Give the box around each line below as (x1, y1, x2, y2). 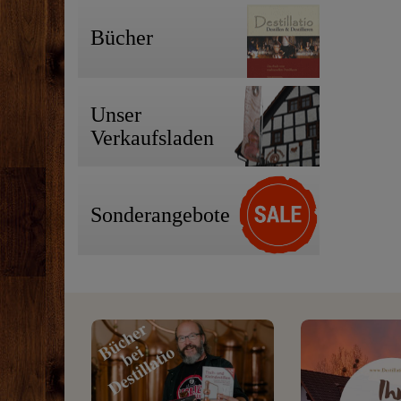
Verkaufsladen (90, 125, 214, 149)
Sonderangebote (90, 202, 230, 226)
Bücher (90, 25, 153, 49)
